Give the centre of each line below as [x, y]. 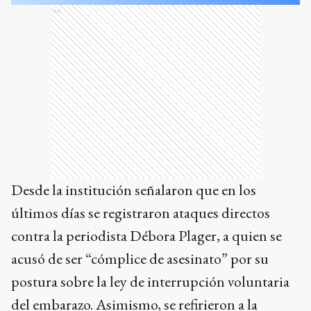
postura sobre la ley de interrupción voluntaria [150, 281]
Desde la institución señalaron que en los [134, 190]
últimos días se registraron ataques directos [141, 213]
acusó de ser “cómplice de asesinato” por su [140, 259]
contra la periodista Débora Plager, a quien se [146, 236]
